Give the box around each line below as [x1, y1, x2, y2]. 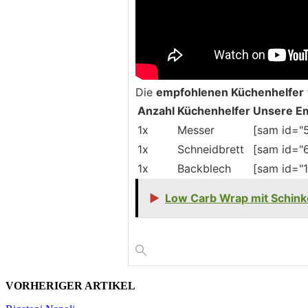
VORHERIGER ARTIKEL [5, 279, 135, 291]
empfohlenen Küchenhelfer [156, 85, 304, 99]
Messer [177, 122, 214, 137]
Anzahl [137, 103, 175, 118]
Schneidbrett [177, 142, 244, 156]
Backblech [177, 161, 231, 175]
